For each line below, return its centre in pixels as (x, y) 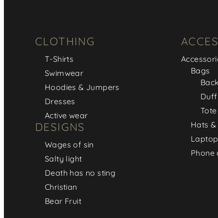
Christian (61, 187)
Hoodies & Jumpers (82, 87)
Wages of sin (69, 144)
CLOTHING (65, 41)
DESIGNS (60, 127)
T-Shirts (59, 59)
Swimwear (64, 73)
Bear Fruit (63, 201)
